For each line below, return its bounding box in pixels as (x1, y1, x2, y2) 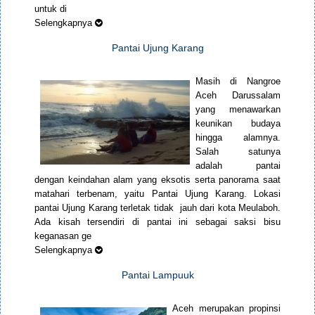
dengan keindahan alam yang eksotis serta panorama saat (34, 174, 281, 186)
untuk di (34, 4, 67, 15)
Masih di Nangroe (195, 76, 281, 87)
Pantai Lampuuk (121, 269, 194, 281)
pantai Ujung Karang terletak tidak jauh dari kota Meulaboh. (34, 202, 281, 214)
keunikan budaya (195, 118, 281, 129)
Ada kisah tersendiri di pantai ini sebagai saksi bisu (34, 217, 281, 228)
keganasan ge (34, 231, 91, 242)
